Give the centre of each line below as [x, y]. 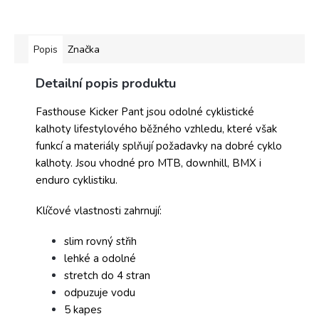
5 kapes [83, 310]
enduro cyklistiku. [77, 181]
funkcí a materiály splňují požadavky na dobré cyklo [159, 146]
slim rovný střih [100, 242]
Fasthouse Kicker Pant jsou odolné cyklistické [145, 112]
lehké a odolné [100, 259]
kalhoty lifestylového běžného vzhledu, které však [156, 129]
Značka [84, 50]
